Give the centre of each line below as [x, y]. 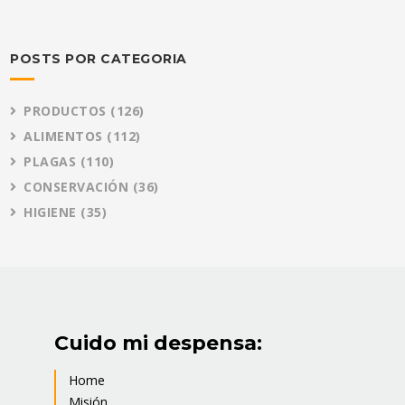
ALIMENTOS [66, 137]
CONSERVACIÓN [78, 187]
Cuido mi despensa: [158, 344]
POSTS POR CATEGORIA [99, 59]
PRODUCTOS [67, 111]
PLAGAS [52, 162]
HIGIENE [52, 212]
